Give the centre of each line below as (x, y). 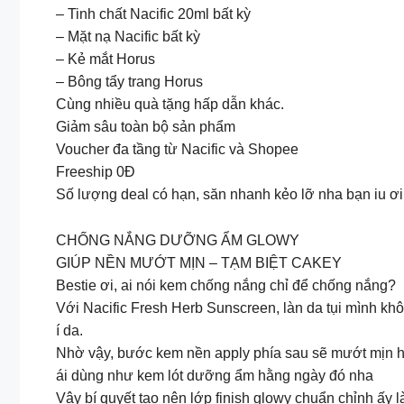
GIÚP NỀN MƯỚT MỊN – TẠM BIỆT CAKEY (199, 262)
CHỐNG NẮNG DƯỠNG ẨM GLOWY (178, 240)
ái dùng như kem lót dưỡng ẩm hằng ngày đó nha (215, 375)
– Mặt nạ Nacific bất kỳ (128, 37)
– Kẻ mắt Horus (106, 60)
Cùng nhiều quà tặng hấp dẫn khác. (170, 105)
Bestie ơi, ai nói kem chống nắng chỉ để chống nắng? (226, 285)
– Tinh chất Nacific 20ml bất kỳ (153, 14)
